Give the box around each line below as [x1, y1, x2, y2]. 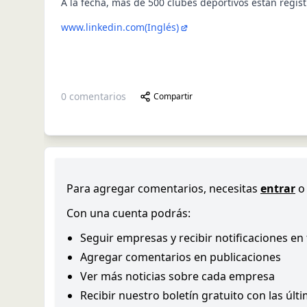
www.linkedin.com [61, 21, 145, 34]
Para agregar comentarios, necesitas [66, 181, 258, 197]
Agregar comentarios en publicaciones [80, 249, 281, 265]
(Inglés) [145, 21, 179, 34]
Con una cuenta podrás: [66, 206, 191, 221]
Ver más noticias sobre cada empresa [80, 269, 275, 284]
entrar [260, 181, 295, 197]
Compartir [153, 90, 193, 103]
